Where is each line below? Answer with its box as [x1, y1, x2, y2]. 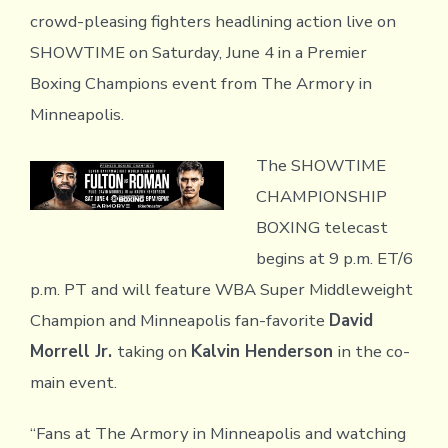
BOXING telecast [255, 216, 388, 240]
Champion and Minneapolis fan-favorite [29, 309, 329, 333]
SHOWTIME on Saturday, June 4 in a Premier [29, 41, 367, 65]
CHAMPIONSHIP [255, 185, 387, 209]
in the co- [337, 340, 410, 364]
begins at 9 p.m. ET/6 [255, 247, 413, 271]
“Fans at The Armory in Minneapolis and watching [29, 422, 406, 446]
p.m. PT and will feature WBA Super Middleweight [29, 278, 413, 302]
